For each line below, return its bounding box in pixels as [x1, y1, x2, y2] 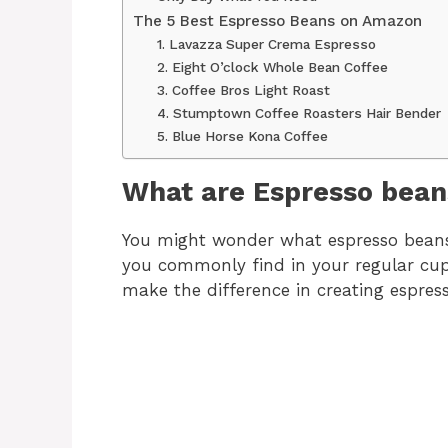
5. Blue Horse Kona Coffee [157, 127, 329, 144]
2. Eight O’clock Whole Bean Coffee [157, 58, 389, 75]
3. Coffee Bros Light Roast [157, 81, 331, 98]
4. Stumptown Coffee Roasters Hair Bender [157, 104, 442, 121]
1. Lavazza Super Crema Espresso [157, 35, 381, 52]
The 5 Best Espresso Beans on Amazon [133, 11, 422, 30]
